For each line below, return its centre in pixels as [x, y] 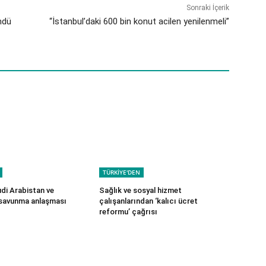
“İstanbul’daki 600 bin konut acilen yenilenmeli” [139, 21]
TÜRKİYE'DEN [122, 172]
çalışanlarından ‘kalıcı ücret [149, 201]
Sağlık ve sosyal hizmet [141, 190]
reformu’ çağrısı [129, 211]
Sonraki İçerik [208, 7]
